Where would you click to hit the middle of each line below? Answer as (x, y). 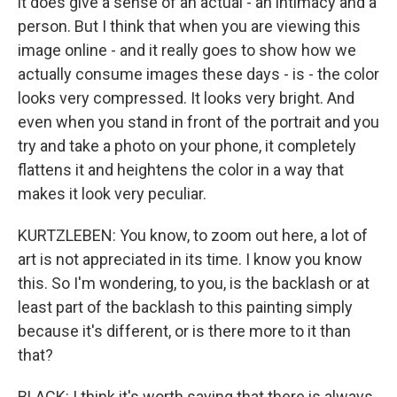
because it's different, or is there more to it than (184, 331)
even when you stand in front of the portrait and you (198, 122)
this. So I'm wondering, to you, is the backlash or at (194, 283)
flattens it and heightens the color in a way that (181, 170)
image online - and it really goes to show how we (187, 50)
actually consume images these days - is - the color (198, 74)
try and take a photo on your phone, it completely (187, 146)
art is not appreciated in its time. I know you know (190, 259)
